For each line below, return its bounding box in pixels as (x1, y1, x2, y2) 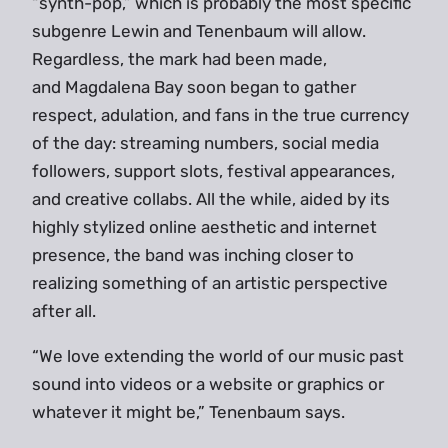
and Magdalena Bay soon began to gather (32, 77, 356, 98)
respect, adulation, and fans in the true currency (32, 105, 409, 126)
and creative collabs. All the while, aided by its (32, 189, 390, 210)
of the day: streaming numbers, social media (32, 133, 379, 154)
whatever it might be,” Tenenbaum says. (32, 402, 345, 423)
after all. (32, 301, 96, 322)
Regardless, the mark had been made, (32, 49, 327, 70)
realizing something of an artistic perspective (32, 273, 388, 294)
